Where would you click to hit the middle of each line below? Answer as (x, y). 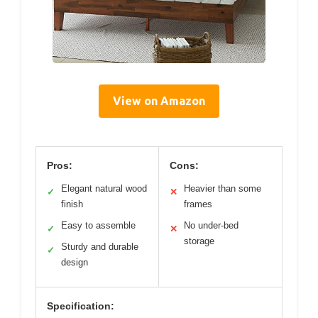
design (75, 262)
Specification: (81, 306)
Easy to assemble (98, 225)
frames (198, 204)
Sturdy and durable (100, 246)
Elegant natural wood (104, 188)
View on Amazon (159, 100)
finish (72, 204)
